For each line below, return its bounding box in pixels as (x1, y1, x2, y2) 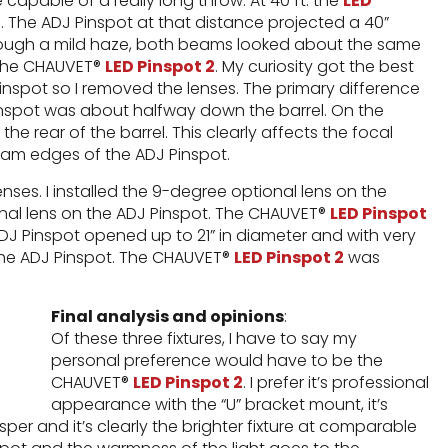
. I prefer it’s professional (242, 371, 429, 394)
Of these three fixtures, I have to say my (50, 327, 357, 350)
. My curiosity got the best (215, 55, 414, 78)
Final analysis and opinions (50, 305, 284, 328)
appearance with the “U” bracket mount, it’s (50, 393, 388, 416)
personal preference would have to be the (50, 349, 383, 372)
